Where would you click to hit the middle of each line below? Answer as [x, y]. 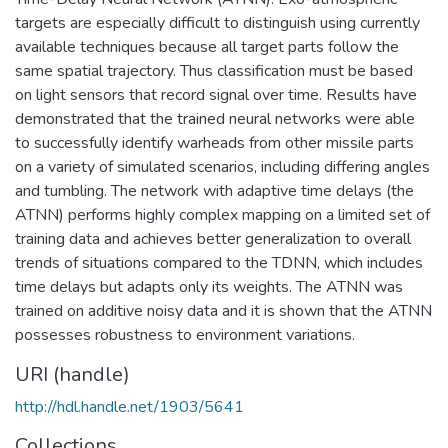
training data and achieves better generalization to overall [213, 238]
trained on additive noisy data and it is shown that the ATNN [223, 310]
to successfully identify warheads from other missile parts [214, 142]
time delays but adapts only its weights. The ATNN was [209, 286]
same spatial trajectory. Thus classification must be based [214, 70]
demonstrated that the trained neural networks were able [215, 118]
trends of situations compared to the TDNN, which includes [219, 262]
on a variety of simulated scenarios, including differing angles [222, 166]
